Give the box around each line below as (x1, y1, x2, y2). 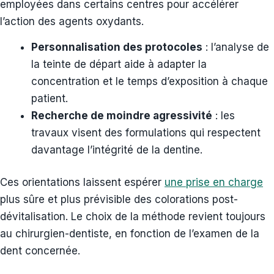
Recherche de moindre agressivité (31, 109, 212, 122)
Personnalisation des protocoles (31, 40, 202, 53)
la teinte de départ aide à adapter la (31, 57, 207, 70)
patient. (31, 92, 68, 105)
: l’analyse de (202, 40, 269, 53)
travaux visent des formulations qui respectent (31, 126, 261, 139)
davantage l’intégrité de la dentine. (31, 143, 202, 156)
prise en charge (186, 176, 263, 189)
